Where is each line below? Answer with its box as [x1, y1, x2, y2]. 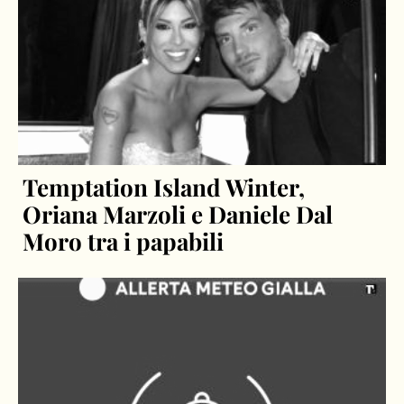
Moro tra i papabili [23, 225, 225, 257]
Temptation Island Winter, [23, 170, 306, 203]
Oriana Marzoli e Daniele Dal [23, 197, 334, 230]
